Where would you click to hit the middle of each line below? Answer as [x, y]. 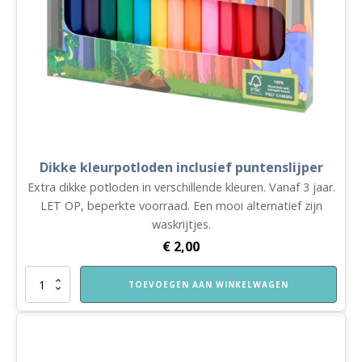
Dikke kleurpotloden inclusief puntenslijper [181, 167]
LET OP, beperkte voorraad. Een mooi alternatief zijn [181, 206]
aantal [38, 341]
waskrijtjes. [181, 224]
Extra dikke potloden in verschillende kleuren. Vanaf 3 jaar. [181, 187]
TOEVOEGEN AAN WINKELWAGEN [208, 284]
